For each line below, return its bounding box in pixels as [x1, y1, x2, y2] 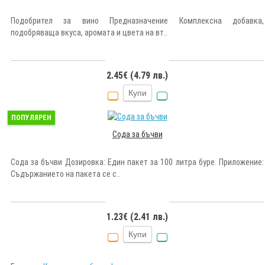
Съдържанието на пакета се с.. [11, 169, 120, 179]
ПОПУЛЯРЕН [11, 113, 51, 122]
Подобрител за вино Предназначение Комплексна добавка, [11, 15, 264, 25]
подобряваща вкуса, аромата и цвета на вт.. [11, 27, 167, 37]
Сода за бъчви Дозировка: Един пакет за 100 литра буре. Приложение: [11, 157, 264, 167]
